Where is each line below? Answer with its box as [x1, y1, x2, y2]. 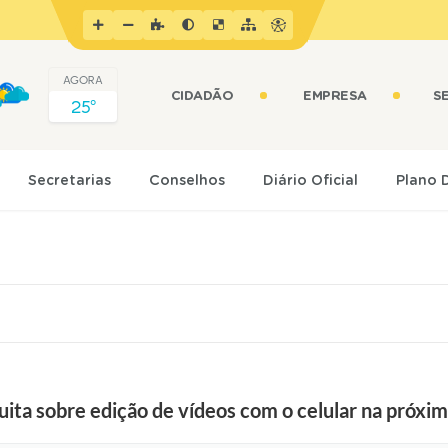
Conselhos [149, 174, 226, 188]
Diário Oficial [263, 174, 359, 188]
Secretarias [28, 174, 112, 188]
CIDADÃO [170, 90, 234, 103]
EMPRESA [303, 90, 367, 103]
